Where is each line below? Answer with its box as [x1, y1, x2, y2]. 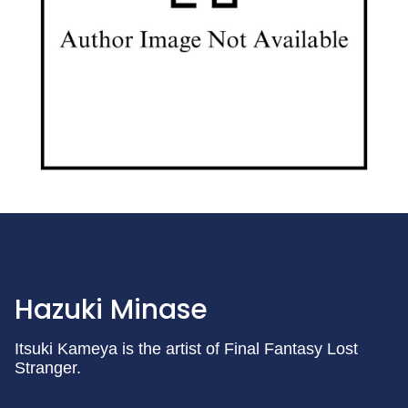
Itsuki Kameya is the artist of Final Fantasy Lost [15, 340, 358, 359]
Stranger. [15, 359, 81, 378]
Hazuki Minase [15, 291, 208, 330]
